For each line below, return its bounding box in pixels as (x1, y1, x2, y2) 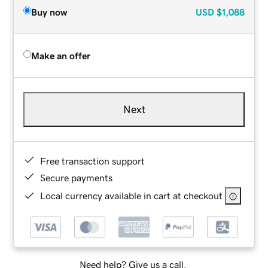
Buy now (31, 7, 68, 17)
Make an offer (31, 50, 91, 60)
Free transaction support (40, 156, 145, 166)
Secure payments (40, 172, 113, 182)
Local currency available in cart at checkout (40, 190, 223, 200)
